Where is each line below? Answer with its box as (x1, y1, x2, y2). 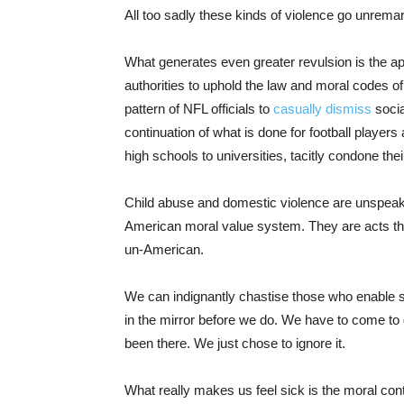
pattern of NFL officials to (124, 101, 273, 117)
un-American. (124, 242, 204, 258)
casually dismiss (273, 101, 372, 117)
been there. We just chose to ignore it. (124, 335, 345, 352)
